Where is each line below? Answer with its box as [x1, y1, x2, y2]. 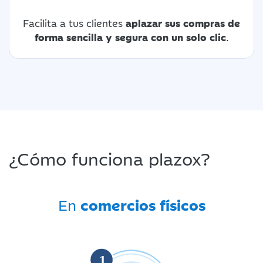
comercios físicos [80, 193, 205, 215]
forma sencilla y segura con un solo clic [34, 29, 226, 44]
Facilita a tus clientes [23, 15, 123, 30]
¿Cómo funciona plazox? [9, 145, 210, 170]
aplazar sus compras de [123, 15, 240, 30]
